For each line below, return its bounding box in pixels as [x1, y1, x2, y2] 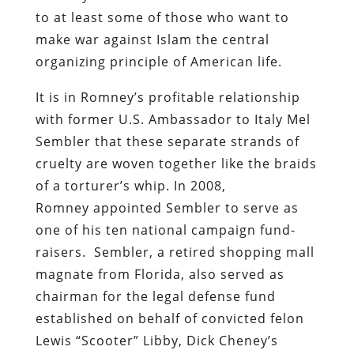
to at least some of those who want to [35, 8, 289, 26]
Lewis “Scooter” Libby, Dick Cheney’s [35, 331, 278, 349]
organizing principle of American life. [35, 52, 282, 70]
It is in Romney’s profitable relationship [35, 88, 300, 106]
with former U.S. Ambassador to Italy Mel [35, 110, 311, 128]
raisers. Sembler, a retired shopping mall [35, 243, 314, 261]
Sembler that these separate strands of [35, 132, 299, 150]
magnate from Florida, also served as [35, 265, 284, 283]
